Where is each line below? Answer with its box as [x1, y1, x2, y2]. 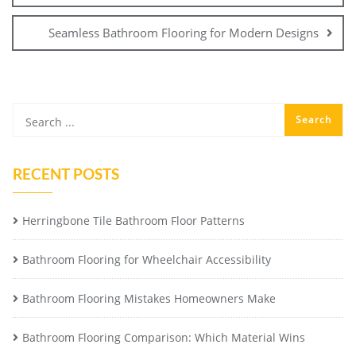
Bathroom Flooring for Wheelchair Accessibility [22, 252, 271, 268]
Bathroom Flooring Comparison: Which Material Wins [22, 330, 305, 346]
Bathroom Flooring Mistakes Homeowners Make [22, 291, 276, 307]
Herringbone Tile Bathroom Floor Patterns [22, 213, 245, 229]
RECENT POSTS [13, 164, 119, 184]
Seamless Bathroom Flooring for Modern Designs [48, 25, 319, 41]
